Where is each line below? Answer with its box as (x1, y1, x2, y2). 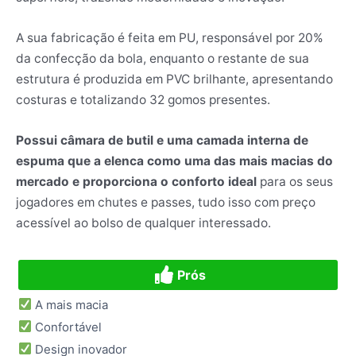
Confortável (32, 319, 103, 335)
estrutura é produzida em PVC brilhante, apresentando (16, 71, 333, 87)
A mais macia (32, 296, 109, 312)
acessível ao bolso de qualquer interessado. (16, 215, 271, 230)
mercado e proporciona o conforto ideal (16, 173, 260, 189)
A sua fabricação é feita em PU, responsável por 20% (16, 29, 323, 45)
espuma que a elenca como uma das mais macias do (16, 153, 333, 168)
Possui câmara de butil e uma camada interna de (16, 132, 308, 148)
